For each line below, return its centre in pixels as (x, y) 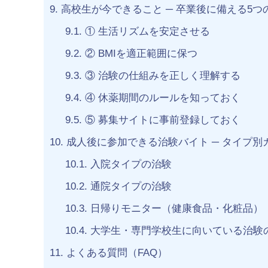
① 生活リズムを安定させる (146, 32)
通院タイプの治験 (129, 187)
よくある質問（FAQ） (115, 253)
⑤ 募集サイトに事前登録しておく (161, 120)
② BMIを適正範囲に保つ (139, 54)
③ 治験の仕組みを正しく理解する (161, 76)
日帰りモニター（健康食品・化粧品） (175, 209)
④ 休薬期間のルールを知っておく (161, 98)
